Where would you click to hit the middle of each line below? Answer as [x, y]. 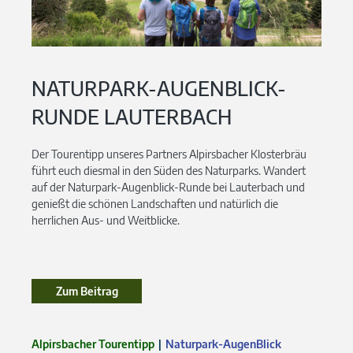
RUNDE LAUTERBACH [132, 116]
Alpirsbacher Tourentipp [93, 344]
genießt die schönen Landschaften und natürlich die [155, 203]
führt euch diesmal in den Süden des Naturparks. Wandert [169, 170]
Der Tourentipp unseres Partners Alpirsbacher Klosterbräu [169, 154]
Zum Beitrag [87, 291]
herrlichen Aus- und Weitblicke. [106, 220]
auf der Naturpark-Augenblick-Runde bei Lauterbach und [168, 187]
